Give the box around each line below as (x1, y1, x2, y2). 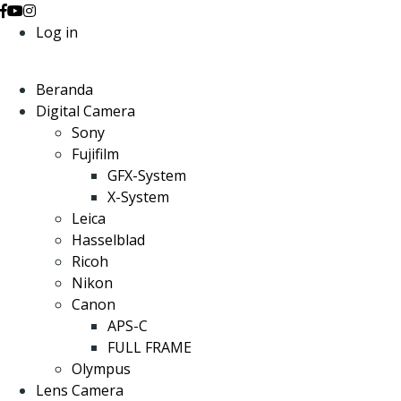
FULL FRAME (107, 337, 192, 357)
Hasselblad (72, 230, 145, 250)
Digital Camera (36, 101, 135, 121)
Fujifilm (72, 144, 119, 164)
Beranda (36, 80, 93, 99)
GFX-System (107, 166, 186, 185)
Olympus (72, 359, 131, 379)
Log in (36, 22, 78, 42)
